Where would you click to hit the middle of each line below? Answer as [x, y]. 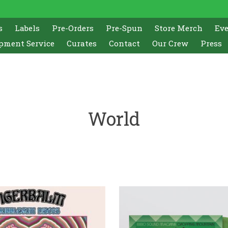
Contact [124, 43]
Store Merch [179, 28]
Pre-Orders [73, 28]
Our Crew [170, 43]
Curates [81, 43]
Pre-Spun [124, 28]
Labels [27, 28]
